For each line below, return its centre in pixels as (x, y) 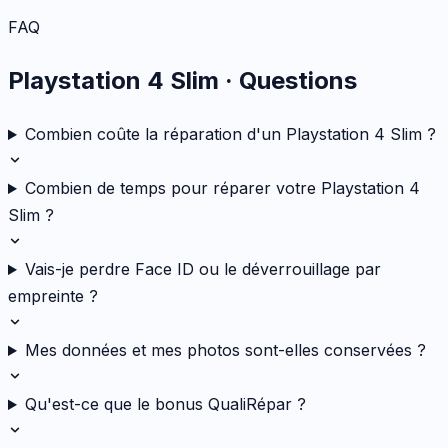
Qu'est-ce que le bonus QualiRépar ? (165, 404)
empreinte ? (53, 296)
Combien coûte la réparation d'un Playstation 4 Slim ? (230, 134)
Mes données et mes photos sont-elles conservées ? (225, 350)
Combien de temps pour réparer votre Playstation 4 (222, 188)
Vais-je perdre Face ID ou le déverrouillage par (202, 269)
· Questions (288, 81)
